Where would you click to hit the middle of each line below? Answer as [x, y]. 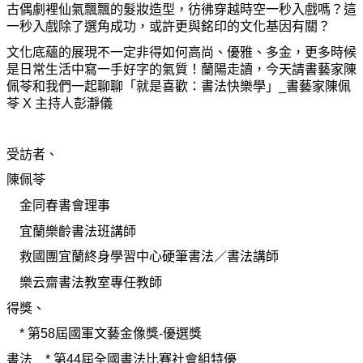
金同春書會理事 [58, 206]
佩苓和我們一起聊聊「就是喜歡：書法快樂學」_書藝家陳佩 [179, 86]
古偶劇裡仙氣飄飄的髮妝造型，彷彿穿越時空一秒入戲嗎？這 [181, 9]
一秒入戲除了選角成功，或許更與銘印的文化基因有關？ [169, 26]
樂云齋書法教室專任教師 [84, 283]
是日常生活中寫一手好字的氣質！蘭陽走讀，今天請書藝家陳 [181, 69]
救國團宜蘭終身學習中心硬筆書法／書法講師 [143, 257]
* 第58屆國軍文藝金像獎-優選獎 [111, 334]
